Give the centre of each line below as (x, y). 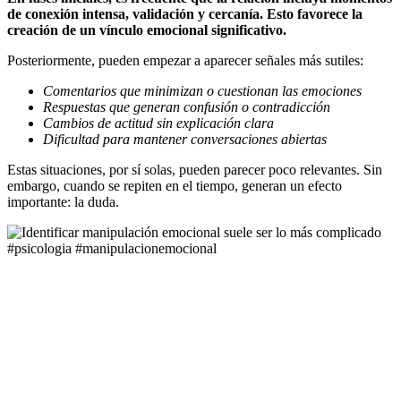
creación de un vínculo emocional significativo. (147, 30)
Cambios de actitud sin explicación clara (158, 123)
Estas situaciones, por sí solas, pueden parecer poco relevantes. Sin (195, 169)
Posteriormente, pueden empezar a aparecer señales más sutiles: (185, 60)
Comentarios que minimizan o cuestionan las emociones (202, 90)
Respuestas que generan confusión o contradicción (187, 107)
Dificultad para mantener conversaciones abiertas (185, 139)
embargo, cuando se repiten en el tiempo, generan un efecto (175, 185)
